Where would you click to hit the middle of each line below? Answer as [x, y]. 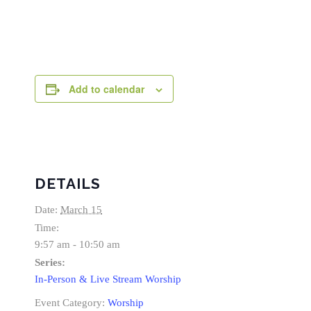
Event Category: [70, 303]
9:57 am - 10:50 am [77, 245]
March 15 [81, 210]
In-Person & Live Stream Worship [108, 279]
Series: [50, 263]
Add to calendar [107, 89]
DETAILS [68, 184]
